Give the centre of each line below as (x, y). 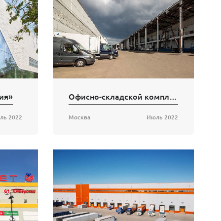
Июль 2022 (162, 117)
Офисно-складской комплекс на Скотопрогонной (173, 96)
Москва (79, 117)
